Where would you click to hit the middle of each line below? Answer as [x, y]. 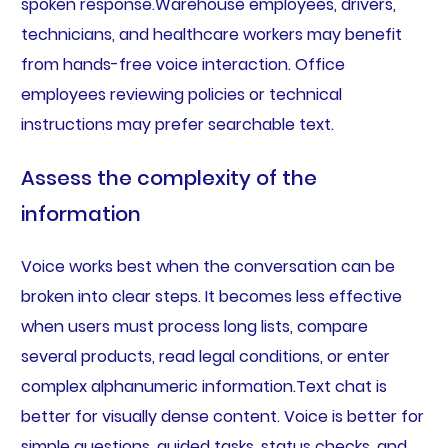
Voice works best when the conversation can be [207, 266]
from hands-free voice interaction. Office [182, 64]
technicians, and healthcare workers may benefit [211, 34]
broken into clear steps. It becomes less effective [211, 296]
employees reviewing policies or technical [181, 94]
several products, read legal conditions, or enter [205, 356]
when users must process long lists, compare [194, 326]
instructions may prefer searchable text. [177, 124]
